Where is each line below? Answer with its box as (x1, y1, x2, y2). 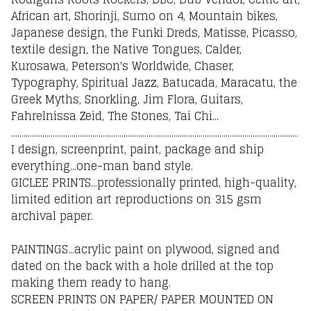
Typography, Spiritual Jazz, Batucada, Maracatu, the (11, 73, 297, 93)
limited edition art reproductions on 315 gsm (11, 190, 262, 210)
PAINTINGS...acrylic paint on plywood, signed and (11, 239, 280, 260)
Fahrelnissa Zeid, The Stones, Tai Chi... (11, 106, 219, 126)
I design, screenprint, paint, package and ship (11, 140, 264, 160)
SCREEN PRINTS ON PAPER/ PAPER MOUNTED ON (11, 289, 274, 310)
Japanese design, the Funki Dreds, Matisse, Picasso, (11, 23, 297, 43)
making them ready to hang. (11, 273, 171, 293)
